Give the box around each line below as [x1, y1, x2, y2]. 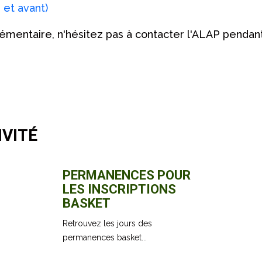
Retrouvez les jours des [63, 218, 153, 228]
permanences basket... [63, 232, 147, 242]
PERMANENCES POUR [63, 168, 191, 182]
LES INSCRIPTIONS [63, 182, 177, 196]
